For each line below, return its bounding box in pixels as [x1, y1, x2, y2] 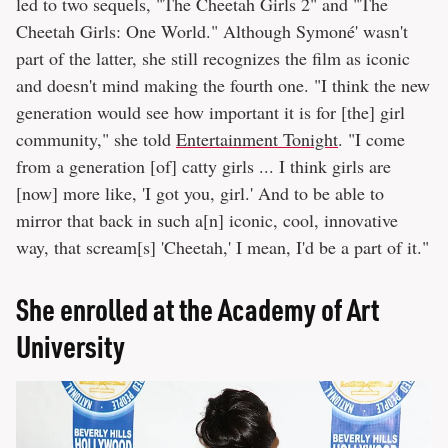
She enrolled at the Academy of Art [16, 290, 379, 329]
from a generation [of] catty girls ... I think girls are [16, 154, 391, 179]
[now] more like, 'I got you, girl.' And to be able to [16, 181, 384, 206]
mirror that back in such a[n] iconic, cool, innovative [16, 208, 398, 233]
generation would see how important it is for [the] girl [16, 100, 405, 125]
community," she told [16, 127, 176, 152]
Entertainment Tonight [176, 127, 338, 152]
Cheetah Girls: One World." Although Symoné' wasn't [16, 19, 408, 44]
